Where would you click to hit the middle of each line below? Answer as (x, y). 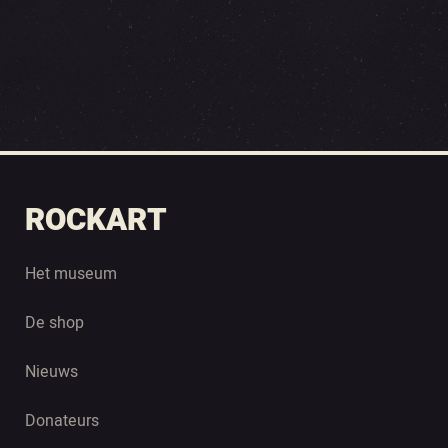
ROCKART (96, 220)
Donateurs (62, 421)
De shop (54, 323)
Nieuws (51, 372)
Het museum (71, 274)
